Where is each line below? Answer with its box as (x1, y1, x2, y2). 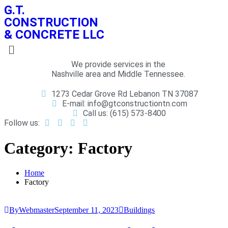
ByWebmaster (9, 206, 54, 215)
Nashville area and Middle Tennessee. (51, 69, 185, 79)
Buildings (124, 206, 155, 215)
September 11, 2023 (54, 206, 119, 215)
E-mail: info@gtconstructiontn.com (62, 99, 187, 109)
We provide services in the (71, 60, 165, 70)
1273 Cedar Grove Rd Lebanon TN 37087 (51, 89, 198, 99)
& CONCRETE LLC (4, 27, 104, 42)
